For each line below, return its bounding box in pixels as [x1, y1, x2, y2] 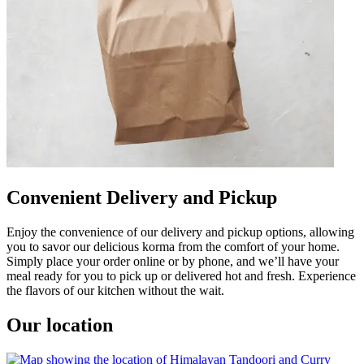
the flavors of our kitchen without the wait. [6, 283, 224, 297]
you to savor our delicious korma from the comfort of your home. [6, 239, 340, 253]
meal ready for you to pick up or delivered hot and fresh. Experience [6, 268, 356, 283]
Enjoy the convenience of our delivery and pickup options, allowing [6, 224, 354, 239]
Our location [6, 314, 113, 336]
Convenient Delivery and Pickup [6, 186, 277, 208]
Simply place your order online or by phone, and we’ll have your [6, 253, 339, 268]
